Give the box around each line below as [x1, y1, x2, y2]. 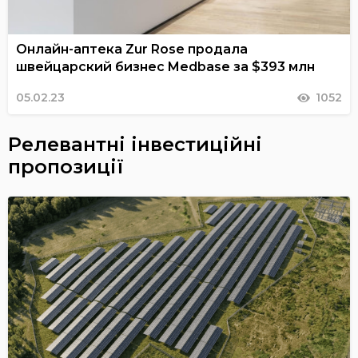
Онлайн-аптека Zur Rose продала [16, 42, 248, 58]
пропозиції [8, 155, 124, 179]
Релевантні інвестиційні [8, 133, 262, 157]
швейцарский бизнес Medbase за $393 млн [16, 59, 315, 75]
